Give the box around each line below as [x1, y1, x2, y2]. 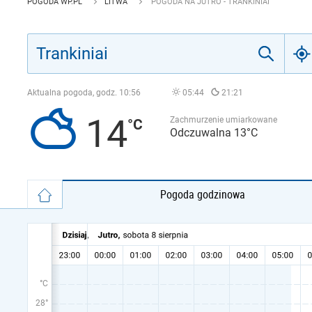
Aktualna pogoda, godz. [27, 88, 119, 97]
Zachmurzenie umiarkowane [170, 115, 277, 125]
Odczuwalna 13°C [170, 126, 258, 139]
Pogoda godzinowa [160, 187, 246, 202]
